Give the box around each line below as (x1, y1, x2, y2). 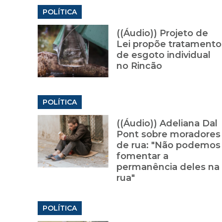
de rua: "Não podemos (116, 140, 221, 151)
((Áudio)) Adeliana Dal (116, 118, 218, 129)
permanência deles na (116, 162, 220, 173)
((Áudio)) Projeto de (116, 28, 208, 39)
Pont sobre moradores (116, 129, 221, 140)
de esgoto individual (116, 50, 211, 61)
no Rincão (116, 60, 162, 72)
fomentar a (116, 151, 168, 162)
